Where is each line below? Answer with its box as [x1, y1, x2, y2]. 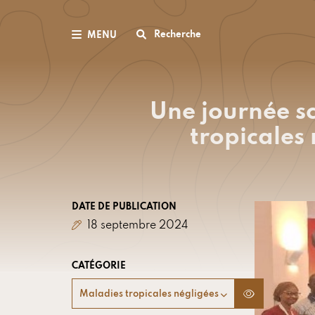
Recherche [154, 30, 201, 40]
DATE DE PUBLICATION [72, 202, 176, 212]
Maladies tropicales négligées [79, 290, 219, 299]
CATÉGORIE [72, 262, 126, 271]
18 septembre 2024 [84, 220, 188, 231]
